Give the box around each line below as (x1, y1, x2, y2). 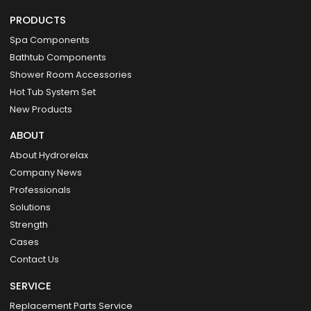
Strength (10, 218, 49, 232)
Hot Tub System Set (10, 85, 96, 99)
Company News (10, 166, 83, 180)
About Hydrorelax (10, 149, 89, 162)
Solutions (10, 201, 51, 215)
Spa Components (10, 33, 90, 47)
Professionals (10, 183, 72, 197)
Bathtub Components (10, 50, 107, 64)
